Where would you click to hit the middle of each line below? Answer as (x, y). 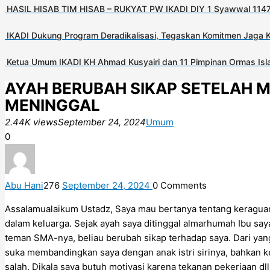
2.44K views (31, 122)
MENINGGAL (52, 105)
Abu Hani (24, 185)
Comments (182, 185)
